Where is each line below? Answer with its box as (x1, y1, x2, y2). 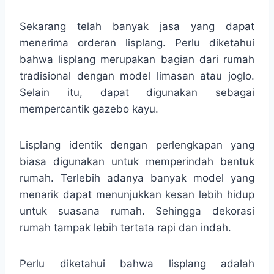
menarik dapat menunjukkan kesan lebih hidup (20, 188, 254, 201)
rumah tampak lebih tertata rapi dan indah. (20, 221, 231, 234)
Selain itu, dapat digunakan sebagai (20, 86, 254, 98)
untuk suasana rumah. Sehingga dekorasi (20, 204, 254, 217)
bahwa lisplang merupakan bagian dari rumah (20, 53, 254, 65)
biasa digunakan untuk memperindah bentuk (20, 155, 254, 168)
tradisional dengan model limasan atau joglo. (20, 69, 254, 82)
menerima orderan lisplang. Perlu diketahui (20, 36, 254, 49)
